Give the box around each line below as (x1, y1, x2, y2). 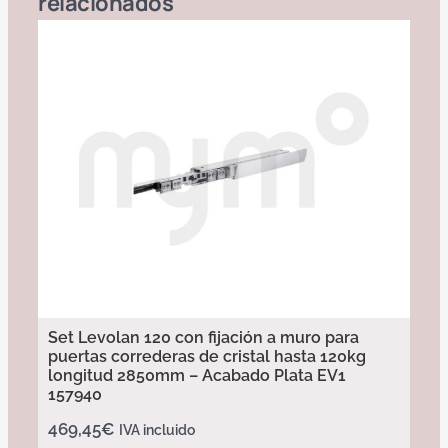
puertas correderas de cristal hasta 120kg (48, 346, 366, 366)
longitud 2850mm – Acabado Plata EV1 (48, 365, 346, 385)
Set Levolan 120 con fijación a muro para (48, 327, 359, 347)
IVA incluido (119, 421, 195, 438)
